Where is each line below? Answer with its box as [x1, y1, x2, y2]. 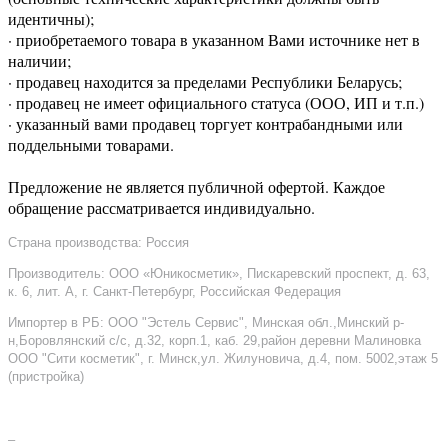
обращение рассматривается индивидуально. [8, 196, 320, 218]
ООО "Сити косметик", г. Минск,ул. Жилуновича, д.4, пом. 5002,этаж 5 [8, 350, 438, 366]
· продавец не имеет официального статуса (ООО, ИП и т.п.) [8, 91, 424, 113]
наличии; [8, 49, 71, 71]
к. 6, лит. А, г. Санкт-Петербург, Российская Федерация [8, 283, 341, 299]
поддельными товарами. [8, 133, 174, 155]
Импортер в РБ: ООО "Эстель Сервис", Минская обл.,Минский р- [8, 314, 404, 330]
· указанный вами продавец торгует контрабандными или [8, 112, 403, 134]
